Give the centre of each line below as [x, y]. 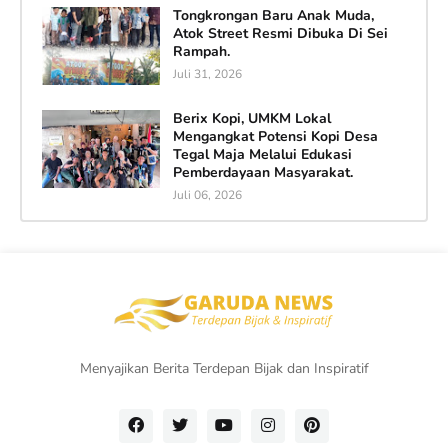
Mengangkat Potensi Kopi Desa [275, 137]
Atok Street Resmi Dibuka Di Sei [280, 34]
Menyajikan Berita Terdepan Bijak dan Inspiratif [224, 368]
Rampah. [201, 52]
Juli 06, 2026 [207, 195]
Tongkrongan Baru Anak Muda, [273, 16]
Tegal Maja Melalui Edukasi [262, 155]
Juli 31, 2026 [207, 74]
